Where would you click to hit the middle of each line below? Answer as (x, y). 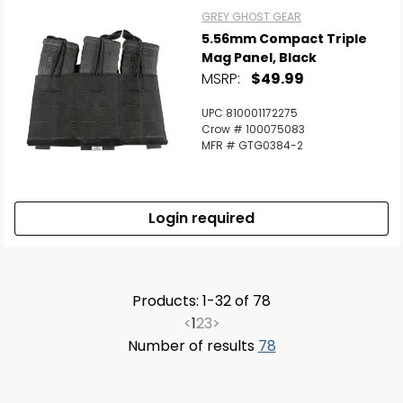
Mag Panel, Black (259, 58)
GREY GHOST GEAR (251, 17)
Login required (201, 218)
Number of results (193, 346)
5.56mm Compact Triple (284, 39)
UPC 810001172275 (250, 113)
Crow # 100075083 (253, 129)
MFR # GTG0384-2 (252, 145)
